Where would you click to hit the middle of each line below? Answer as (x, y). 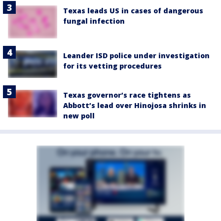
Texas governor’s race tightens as (127, 95)
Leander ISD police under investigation (136, 55)
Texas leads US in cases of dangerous (133, 11)
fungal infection (94, 21)
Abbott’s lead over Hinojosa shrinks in (135, 106)
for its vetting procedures (112, 66)
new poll (79, 116)
